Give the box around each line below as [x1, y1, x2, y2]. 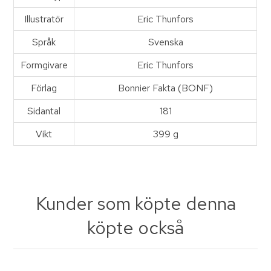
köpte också [87, 215, 184, 240]
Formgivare [20, 59, 68, 72]
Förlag [31, 82, 57, 95]
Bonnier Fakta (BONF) [118, 82, 214, 95]
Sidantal [27, 105, 61, 118]
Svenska [148, 36, 183, 49]
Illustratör [24, 13, 64, 26]
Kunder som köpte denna [35, 191, 236, 216]
